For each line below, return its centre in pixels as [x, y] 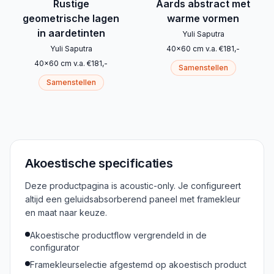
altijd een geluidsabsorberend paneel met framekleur [133, 199]
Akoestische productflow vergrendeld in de [118, 235]
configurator [54, 248]
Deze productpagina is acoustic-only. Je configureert [133, 186]
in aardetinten [71, 33]
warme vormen [203, 19]
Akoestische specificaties [99, 164]
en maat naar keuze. [66, 213]
